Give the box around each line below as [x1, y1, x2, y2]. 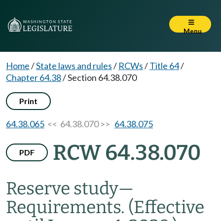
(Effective [128, 197, 204, 218]
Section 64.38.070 [68, 72, 137, 83]
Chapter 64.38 [6, 72, 61, 83]
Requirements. [6, 197, 128, 218]
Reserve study [6, 178, 118, 199]
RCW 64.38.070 [53, 140, 201, 165]
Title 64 [149, 60, 179, 71]
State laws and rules [36, 60, 112, 71]
